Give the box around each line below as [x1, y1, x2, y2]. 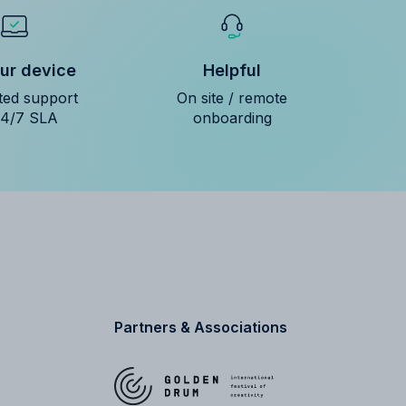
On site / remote [177, 88, 287, 107]
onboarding [192, 108, 272, 127]
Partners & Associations [114, 317, 288, 336]
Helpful [203, 60, 261, 80]
